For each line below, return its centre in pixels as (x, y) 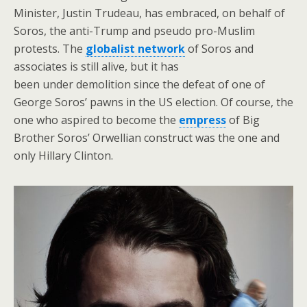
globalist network (135, 48)
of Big (243, 120)
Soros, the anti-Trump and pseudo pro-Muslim (134, 30)
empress (202, 120)
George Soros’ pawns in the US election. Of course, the (153, 102)
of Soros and (219, 48)
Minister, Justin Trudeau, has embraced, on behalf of (149, 13)
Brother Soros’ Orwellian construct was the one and (147, 137)
